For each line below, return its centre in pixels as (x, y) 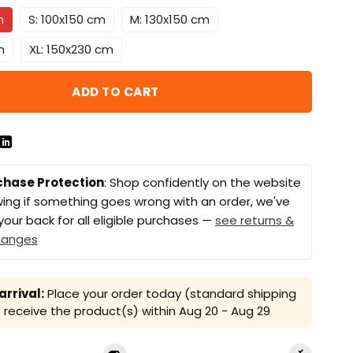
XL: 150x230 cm (71, 49)
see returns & (254, 221)
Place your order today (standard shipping (170, 294)
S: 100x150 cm (67, 19)
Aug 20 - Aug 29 (224, 311)
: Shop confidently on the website (202, 183)
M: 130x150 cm (169, 19)
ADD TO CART (115, 91)
